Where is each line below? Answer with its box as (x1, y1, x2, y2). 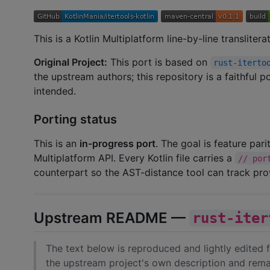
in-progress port (80, 137, 155, 149)
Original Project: (34, 56, 107, 69)
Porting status (34, 111, 117, 127)
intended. (34, 85, 76, 98)
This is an (34, 137, 80, 149)
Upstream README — (34, 209, 189, 227)
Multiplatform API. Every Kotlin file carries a (34, 151, 235, 164)
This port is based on (107, 56, 210, 69)
